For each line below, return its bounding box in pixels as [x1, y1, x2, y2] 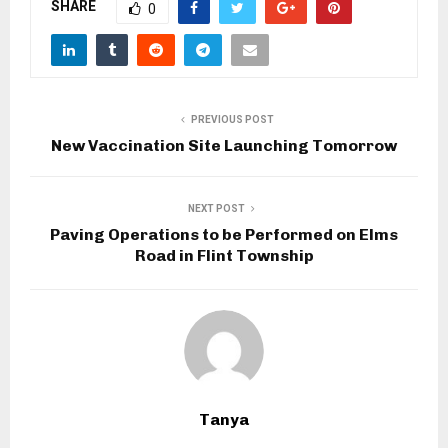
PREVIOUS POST [190, 113, 274, 125]
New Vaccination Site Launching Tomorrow [51, 135, 397, 155]
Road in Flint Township [134, 245, 314, 265]
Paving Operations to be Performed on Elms [50, 224, 398, 244]
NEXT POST [187, 202, 245, 214]
